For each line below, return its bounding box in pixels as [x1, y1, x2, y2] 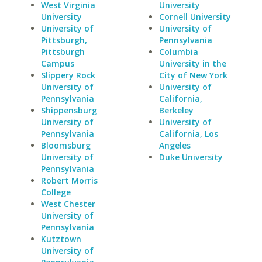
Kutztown [41, 233, 81, 244]
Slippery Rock [41, 70, 95, 81]
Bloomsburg [41, 140, 91, 151]
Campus [41, 58, 74, 69]
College [41, 187, 71, 198]
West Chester [41, 198, 95, 209]
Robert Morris [41, 175, 98, 186]
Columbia [158, 46, 198, 57]
